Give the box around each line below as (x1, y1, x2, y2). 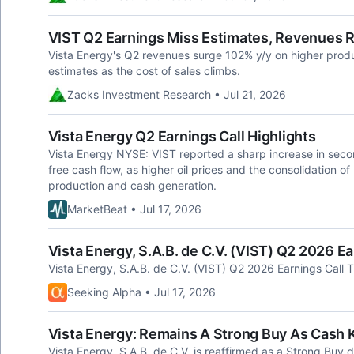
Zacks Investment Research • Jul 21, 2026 (66, 88, 286, 101)
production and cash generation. (47, 179, 217, 192)
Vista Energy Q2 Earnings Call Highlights (47, 128, 316, 145)
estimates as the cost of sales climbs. (47, 64, 240, 77)
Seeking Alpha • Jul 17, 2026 (66, 285, 216, 299)
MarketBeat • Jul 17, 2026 (66, 202, 201, 216)
